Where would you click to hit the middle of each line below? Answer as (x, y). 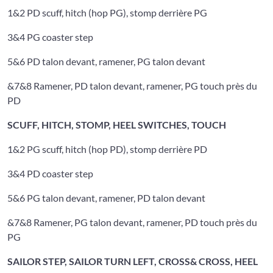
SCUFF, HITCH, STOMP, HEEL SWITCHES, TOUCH (117, 124)
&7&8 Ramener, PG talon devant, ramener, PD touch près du (132, 222)
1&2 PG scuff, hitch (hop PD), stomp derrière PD (107, 149)
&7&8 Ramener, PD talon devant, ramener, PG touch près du (132, 85)
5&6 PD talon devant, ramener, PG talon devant (106, 61)
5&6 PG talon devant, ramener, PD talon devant (106, 197)
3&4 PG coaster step (50, 37)
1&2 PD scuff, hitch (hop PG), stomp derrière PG (107, 12)
